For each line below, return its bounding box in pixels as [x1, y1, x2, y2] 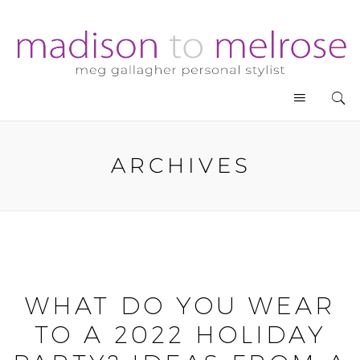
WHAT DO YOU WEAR [24, 290, 336, 321]
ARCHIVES [111, 152, 252, 178]
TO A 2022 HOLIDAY [34, 319, 326, 350]
